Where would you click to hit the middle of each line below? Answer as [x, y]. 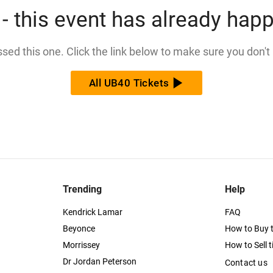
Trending [83, 189]
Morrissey [82, 245]
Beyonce [79, 229]
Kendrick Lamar [93, 212]
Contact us [246, 263]
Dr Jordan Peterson [100, 261]
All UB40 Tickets [129, 83]
